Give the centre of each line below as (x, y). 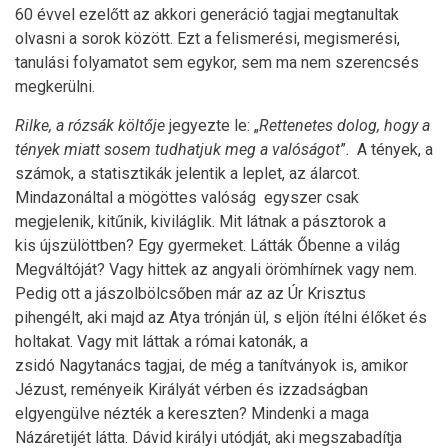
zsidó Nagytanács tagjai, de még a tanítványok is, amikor (211, 365)
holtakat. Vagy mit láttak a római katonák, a (161, 341)
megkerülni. (55, 86)
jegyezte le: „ (212, 125)
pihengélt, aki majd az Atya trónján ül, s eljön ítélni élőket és (221, 317)
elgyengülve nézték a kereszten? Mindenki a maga (192, 413)
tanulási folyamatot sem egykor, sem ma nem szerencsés (217, 62)
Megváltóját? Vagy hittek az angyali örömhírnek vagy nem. (216, 269)
